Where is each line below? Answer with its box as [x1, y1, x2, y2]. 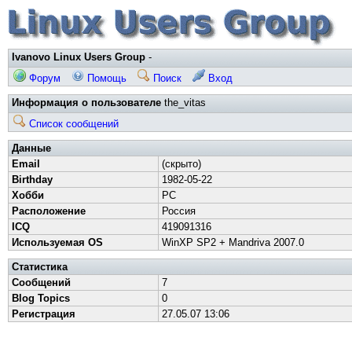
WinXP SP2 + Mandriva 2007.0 [162, 236, 304, 248]
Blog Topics [12, 292, 70, 304]
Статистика [12, 261, 68, 273]
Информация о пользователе [12, 97, 161, 108]
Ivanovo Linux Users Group [12, 51, 145, 63]
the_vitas [161, 97, 206, 108]
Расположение [12, 205, 86, 217]
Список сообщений [26, 118, 119, 130]
